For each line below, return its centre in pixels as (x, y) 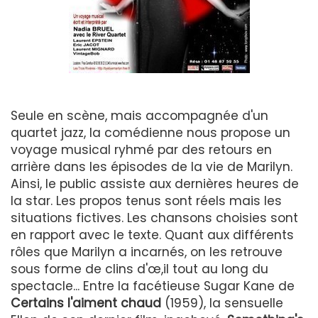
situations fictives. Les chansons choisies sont (154, 218)
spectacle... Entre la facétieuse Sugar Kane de (153, 286)
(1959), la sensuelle (222, 303)
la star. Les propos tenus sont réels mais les (146, 201)
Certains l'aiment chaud (86, 303)
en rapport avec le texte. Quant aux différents (152, 235)
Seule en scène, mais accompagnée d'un (139, 115)
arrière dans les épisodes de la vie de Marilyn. (152, 166)
